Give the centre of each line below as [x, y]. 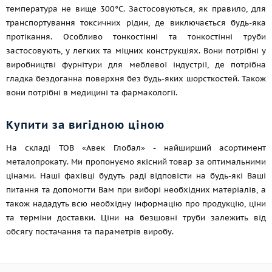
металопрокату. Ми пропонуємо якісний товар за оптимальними [136, 162]
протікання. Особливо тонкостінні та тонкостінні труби [136, 37]
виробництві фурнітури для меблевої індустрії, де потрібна [136, 65]
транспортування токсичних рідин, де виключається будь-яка [136, 23]
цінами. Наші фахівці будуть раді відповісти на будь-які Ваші [136, 176]
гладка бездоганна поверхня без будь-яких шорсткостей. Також [136, 79]
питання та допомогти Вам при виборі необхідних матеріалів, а [136, 190]
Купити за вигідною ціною [85, 125]
